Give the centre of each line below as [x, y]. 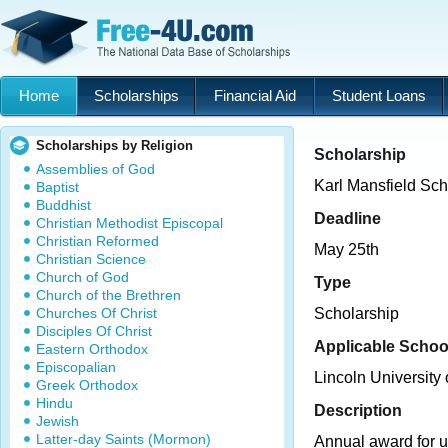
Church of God [82, 277]
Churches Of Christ [96, 313]
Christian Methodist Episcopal [129, 223]
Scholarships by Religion [114, 145]
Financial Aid [254, 95]
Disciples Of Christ [94, 331]
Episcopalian [76, 367]
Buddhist [63, 205]
